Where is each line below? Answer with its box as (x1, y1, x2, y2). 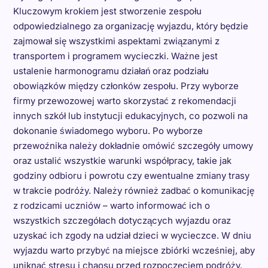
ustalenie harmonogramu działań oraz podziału (13, 65, 209, 77)
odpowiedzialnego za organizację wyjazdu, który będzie (13, 20, 248, 32)
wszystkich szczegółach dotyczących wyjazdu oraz (13, 214, 231, 226)
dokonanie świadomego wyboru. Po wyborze (13, 124, 203, 136)
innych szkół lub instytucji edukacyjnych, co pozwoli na (13, 109, 248, 121)
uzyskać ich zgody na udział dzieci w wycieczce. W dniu (13, 229, 251, 241)
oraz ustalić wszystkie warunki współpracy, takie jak (13, 154, 232, 166)
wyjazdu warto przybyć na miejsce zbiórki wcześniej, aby (13, 244, 255, 256)
